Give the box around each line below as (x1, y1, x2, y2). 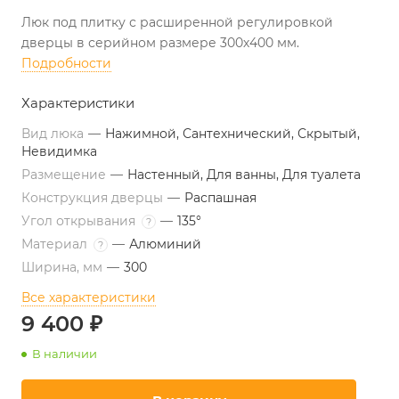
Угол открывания (21, 213, 139, 229)
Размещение (21, 167, 110, 183)
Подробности (21, 55, 111, 71)
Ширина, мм (21, 259, 106, 275)
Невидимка (21, 143, 97, 159)
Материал (21, 236, 91, 252)
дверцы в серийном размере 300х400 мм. (21, 35, 299, 51)
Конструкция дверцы (21, 190, 167, 206)
